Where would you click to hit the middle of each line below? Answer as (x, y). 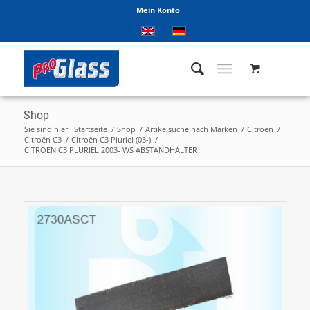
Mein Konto (158, 10)
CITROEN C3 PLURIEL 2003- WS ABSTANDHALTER (110, 150)
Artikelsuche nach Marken (191, 129)
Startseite (90, 129)
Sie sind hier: (47, 129)
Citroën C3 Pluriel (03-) (111, 139)
